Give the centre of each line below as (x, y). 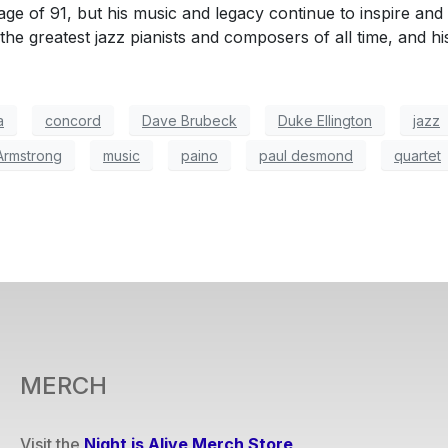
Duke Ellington (325, 120)
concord (73, 120)
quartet (417, 155)
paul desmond (306, 155)
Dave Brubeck (189, 120)
